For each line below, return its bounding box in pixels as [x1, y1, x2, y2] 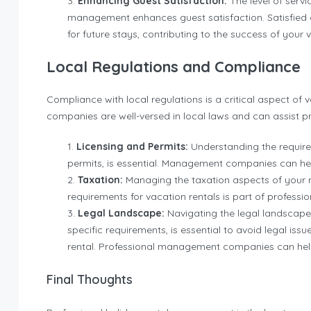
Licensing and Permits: [76, 140, 191, 153]
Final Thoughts [47, 271, 136, 287]
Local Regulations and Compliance [47, 57, 301, 76]
